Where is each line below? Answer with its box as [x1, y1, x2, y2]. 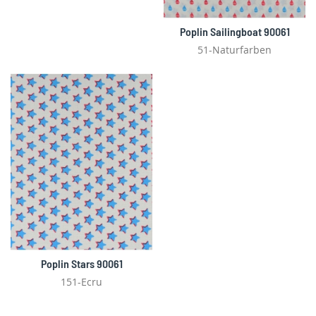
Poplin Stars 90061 [40, 257, 123, 271]
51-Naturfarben [197, 43, 272, 56]
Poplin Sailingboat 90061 [179, 25, 290, 38]
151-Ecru [61, 275, 102, 289]
